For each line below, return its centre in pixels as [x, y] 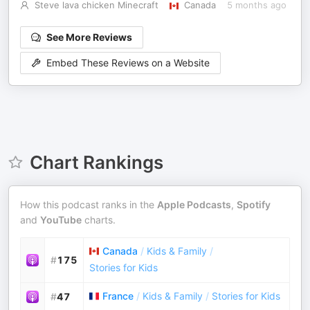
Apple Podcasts [194, 204]
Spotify [254, 204]
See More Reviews [89, 37]
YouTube [61, 220]
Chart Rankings [96, 162]
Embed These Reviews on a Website [128, 63]
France [118, 296]
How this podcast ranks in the [89, 204]
